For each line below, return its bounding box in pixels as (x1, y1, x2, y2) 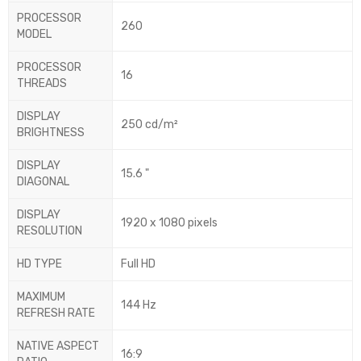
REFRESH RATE (17, 306, 95, 321)
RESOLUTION (17, 224, 82, 239)
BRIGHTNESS (17, 126, 85, 140)
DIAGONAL (17, 175, 69, 189)
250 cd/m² (121, 118, 178, 132)
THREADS (17, 77, 67, 91)
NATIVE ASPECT (17, 339, 99, 354)
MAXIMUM (17, 290, 65, 305)
